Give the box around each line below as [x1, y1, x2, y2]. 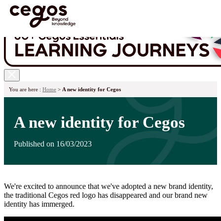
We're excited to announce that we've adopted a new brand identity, [4, 182, 213, 191]
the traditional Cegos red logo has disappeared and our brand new [4, 191, 208, 200]
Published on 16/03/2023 [14, 139, 92, 148]
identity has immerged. [4, 200, 74, 209]
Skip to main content [3, 81, 68, 89]
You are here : [9, 86, 42, 92]
